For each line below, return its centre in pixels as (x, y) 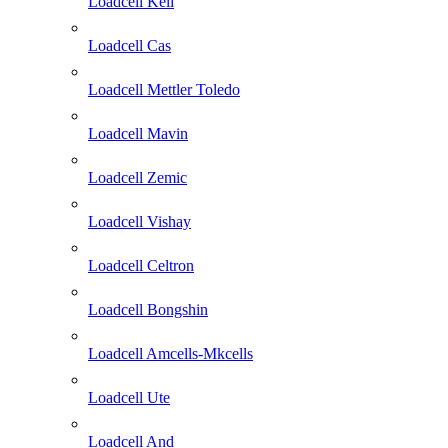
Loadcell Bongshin (148, 310)
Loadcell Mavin (138, 134)
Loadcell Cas (129, 46)
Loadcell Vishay (139, 222)
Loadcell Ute (129, 398)
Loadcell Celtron (141, 266)
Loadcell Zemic (137, 178)
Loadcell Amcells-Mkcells (170, 354)
